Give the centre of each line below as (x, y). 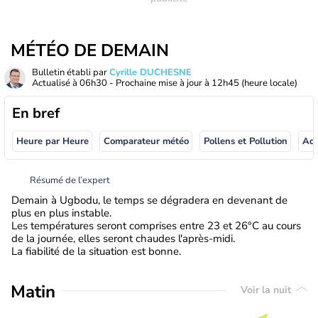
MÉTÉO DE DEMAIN (90, 50)
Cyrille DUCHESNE (150, 72)
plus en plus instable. (61, 213)
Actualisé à (56, 83)
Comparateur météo (146, 142)
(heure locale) (269, 83)
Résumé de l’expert (70, 180)
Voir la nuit (267, 290)
